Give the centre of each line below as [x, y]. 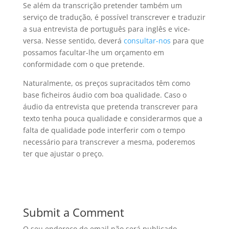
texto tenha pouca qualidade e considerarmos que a [112, 118]
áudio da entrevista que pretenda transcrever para [110, 106]
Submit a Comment [73, 212]
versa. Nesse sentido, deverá [73, 40]
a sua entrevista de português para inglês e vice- [106, 29]
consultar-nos [147, 40]
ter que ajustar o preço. [63, 153]
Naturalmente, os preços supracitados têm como [106, 83]
